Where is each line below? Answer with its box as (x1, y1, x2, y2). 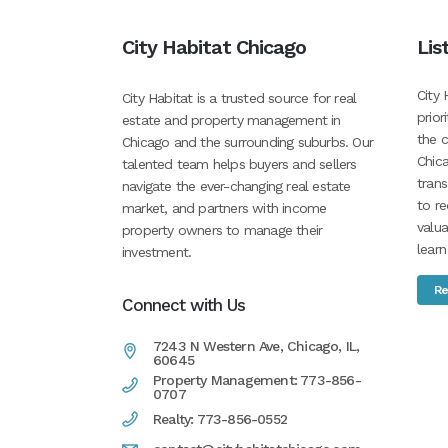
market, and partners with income (122, 200, 327, 216)
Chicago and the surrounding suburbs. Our (122, 134, 373, 150)
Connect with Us (122, 295, 245, 315)
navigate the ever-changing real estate (122, 178, 351, 194)
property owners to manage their (122, 222, 323, 238)
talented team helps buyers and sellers (122, 156, 357, 172)
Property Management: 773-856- (153, 372, 361, 388)
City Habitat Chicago (122, 35, 306, 59)
